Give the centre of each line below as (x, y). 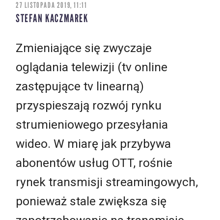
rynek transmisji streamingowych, (107, 182)
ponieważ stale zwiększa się (91, 201)
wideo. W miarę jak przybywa (93, 143)
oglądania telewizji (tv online (92, 67)
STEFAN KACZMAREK (52, 19)
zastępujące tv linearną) (80, 86)
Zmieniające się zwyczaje (84, 48)
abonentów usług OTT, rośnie (94, 163)
